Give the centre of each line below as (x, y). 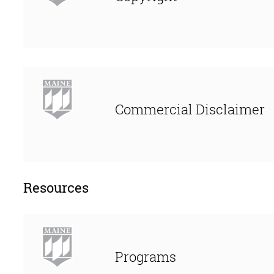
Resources (56, 187)
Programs (146, 256)
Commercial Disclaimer (190, 109)
